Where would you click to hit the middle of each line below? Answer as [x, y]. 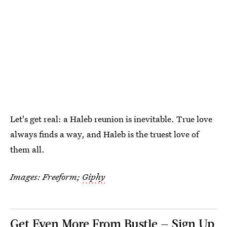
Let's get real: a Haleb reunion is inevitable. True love [111, 119]
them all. [27, 149]
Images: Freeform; [45, 176]
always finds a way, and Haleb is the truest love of [105, 134]
